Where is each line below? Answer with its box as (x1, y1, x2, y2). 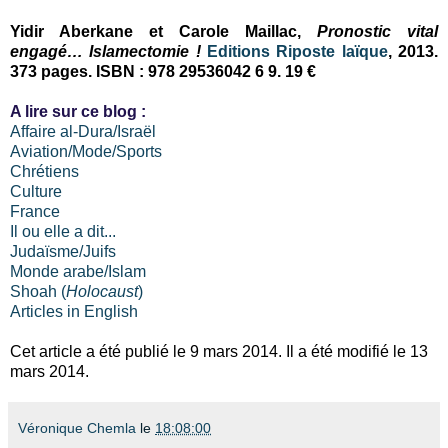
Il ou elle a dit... (10, 222, 116, 240)
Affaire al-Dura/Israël (10, 122, 156, 140)
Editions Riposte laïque (207, 42, 388, 60)
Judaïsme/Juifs (10, 242, 116, 260)
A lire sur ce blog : (10, 102, 146, 120)
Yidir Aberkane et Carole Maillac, (10, 22, 317, 40)
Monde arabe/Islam (10, 262, 146, 280)
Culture (10, 182, 62, 200)
